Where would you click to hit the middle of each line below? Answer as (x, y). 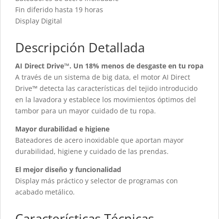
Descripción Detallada (80, 48)
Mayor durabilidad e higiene (62, 129)
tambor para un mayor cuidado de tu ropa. (86, 111)
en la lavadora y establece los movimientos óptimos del (106, 100)
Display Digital (39, 21)
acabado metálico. (45, 192)
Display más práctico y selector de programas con (97, 181)
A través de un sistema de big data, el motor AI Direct (103, 77)
